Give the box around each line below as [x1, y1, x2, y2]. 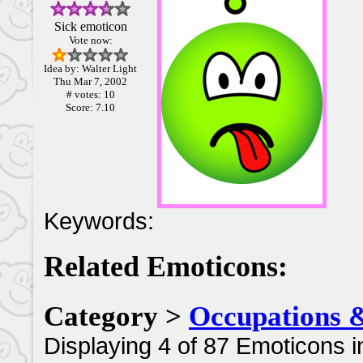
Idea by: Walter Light [44, 62, 137, 75]
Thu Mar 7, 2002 [53, 75, 127, 88]
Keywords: [44, 208, 154, 235]
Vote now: [68, 34, 113, 47]
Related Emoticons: [44, 250, 288, 283]
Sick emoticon [53, 19, 127, 34]
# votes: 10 [66, 88, 115, 101]
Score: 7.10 [66, 101, 115, 114]
